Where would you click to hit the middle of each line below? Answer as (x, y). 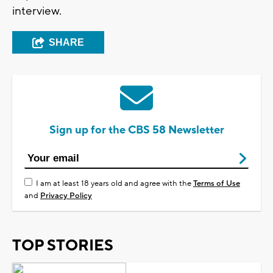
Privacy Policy (66, 195)
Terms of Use (217, 183)
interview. (37, 11)
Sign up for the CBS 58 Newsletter (136, 130)
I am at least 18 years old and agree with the (115, 183)
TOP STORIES (63, 245)
